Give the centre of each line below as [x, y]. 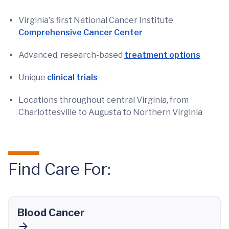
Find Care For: [59, 169]
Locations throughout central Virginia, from [104, 100]
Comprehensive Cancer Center [81, 32]
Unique [33, 77]
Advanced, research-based [71, 55]
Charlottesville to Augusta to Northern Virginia [110, 112]
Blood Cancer [51, 212]
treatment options [162, 55]
